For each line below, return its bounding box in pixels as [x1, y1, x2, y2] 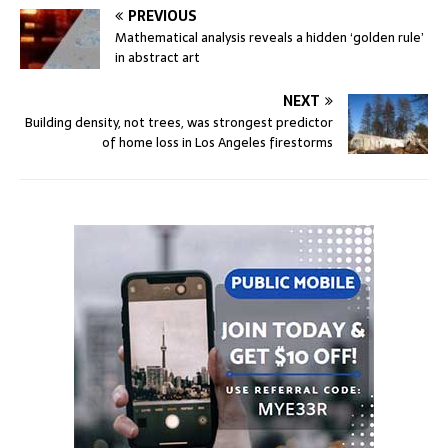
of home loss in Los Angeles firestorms [102, 132, 333, 154]
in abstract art [115, 47, 200, 69]
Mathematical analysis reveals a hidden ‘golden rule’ [115, 27, 424, 49]
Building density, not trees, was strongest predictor [25, 112, 333, 134]
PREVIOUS [128, 5, 197, 28]
